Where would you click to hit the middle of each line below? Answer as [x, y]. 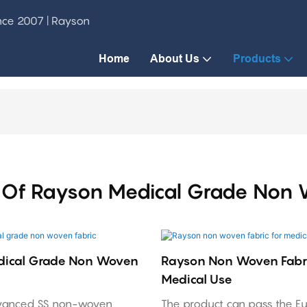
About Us [175, 59]
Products [257, 59]
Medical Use [196, 279]
